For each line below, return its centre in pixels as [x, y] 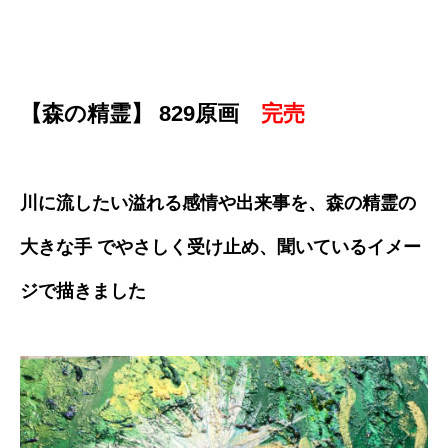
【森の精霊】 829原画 [140, 113]
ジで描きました [83, 290]
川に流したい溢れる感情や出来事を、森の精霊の [218, 202]
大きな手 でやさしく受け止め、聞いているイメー [220, 246]
